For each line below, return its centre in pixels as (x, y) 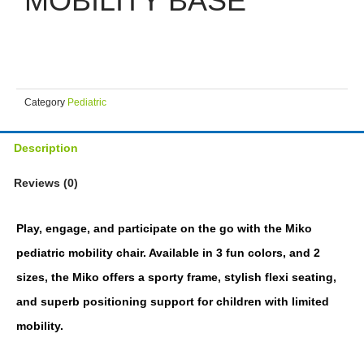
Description (45, 148)
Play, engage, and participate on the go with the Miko (164, 228)
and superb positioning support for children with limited (173, 301)
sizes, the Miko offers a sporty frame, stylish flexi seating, (176, 277)
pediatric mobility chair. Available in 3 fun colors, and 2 (168, 252)
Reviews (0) (45, 182)
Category (45, 102)
